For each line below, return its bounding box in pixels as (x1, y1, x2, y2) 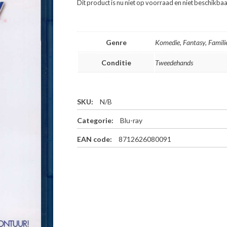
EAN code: (77, 135, 114, 144)
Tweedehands (155, 58, 194, 67)
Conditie (101, 58, 131, 67)
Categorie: (77, 116, 116, 125)
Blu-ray (120, 116, 143, 125)
